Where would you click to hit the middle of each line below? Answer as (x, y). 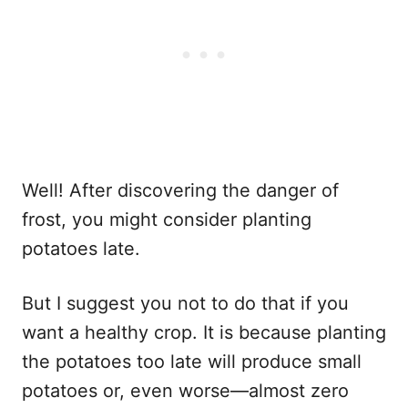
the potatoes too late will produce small (192, 361)
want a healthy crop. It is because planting (204, 332)
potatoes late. (81, 248)
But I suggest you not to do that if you (185, 303)
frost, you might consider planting (167, 219)
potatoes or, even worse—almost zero (185, 390)
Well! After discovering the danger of (180, 190)
